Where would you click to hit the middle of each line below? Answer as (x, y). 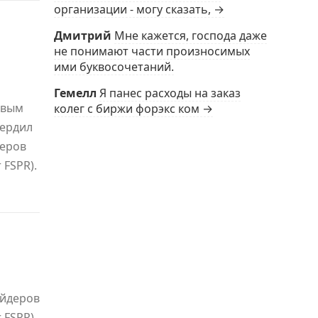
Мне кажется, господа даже (191, 35)
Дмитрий (83, 35)
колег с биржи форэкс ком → (133, 109)
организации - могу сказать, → (139, 9)
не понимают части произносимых (152, 51)
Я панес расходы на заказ (170, 93)
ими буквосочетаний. (114, 67)
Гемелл (75, 93)
